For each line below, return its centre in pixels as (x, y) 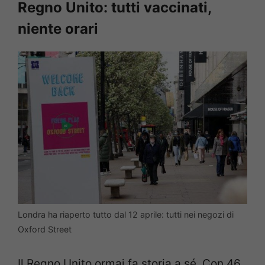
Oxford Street (45, 230)
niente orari (58, 28)
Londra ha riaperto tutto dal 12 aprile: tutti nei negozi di (126, 215)
